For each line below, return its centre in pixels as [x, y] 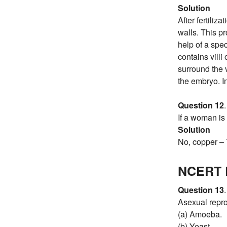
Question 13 [201, 190]
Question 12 [201, 105]
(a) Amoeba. [200, 214]
